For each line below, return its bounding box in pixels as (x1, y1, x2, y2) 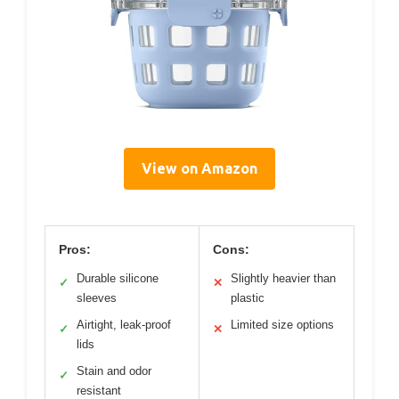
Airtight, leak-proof (77, 318, 171, 332)
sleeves (77, 291, 117, 305)
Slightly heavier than (231, 272, 336, 286)
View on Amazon (142, 160, 257, 177)
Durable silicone (77, 272, 159, 286)
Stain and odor (77, 364, 151, 379)
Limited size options (231, 318, 334, 332)
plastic (231, 291, 265, 305)
